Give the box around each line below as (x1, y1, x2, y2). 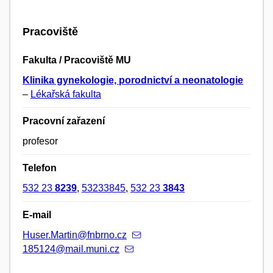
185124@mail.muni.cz (23, 244, 119, 255)
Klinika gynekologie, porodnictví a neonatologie (23, 75, 243, 86)
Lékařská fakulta (30, 89, 101, 100)
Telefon (23, 163, 57, 174)
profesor (23, 136, 58, 147)
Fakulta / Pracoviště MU (23, 55, 131, 66)
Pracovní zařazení (23, 116, 105, 127)
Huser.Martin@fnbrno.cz (23, 230, 127, 241)
